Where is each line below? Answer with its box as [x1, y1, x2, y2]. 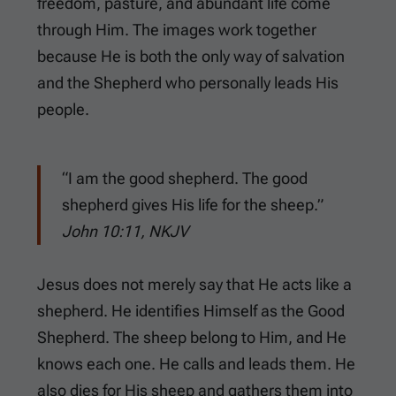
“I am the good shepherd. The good [62, 169, 308, 188]
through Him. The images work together [37, 20, 316, 40]
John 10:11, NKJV [62, 222, 188, 241]
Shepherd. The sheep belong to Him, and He [37, 328, 346, 347]
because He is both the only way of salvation [37, 47, 345, 66]
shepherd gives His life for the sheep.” [62, 195, 324, 215]
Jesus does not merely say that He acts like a [37, 275, 352, 294]
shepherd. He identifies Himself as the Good [37, 301, 345, 321]
